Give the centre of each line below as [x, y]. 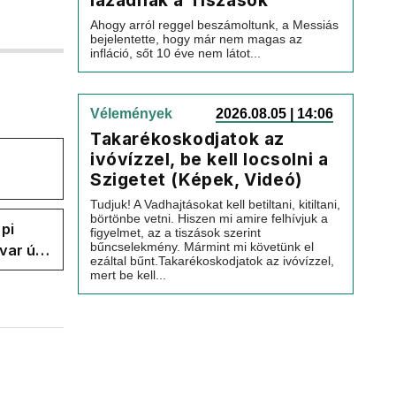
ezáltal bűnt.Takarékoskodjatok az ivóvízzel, [212, 261]
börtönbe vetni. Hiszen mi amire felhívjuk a [209, 218]
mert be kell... [128, 275]
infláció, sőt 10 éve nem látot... [175, 53]
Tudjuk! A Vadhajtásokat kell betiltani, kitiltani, [215, 204]
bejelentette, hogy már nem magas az [196, 39]
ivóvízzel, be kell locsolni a [209, 159]
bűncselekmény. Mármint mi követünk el [202, 247]
